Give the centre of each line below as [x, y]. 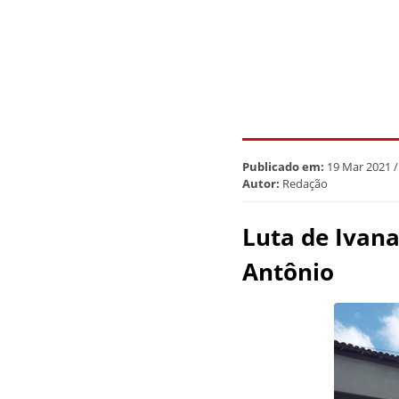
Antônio [288, 272]
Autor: [261, 184]
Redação [304, 184]
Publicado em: [283, 167]
